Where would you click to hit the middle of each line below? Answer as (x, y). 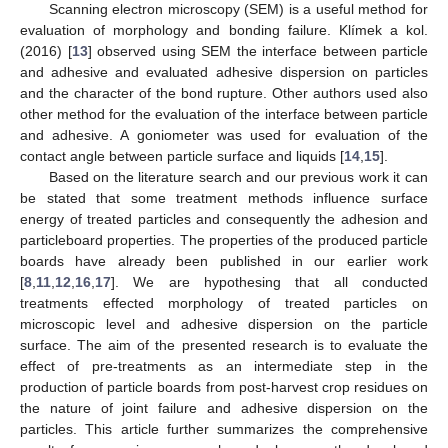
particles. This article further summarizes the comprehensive (224, 428)
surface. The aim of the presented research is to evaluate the (224, 344)
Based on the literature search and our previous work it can (238, 176)
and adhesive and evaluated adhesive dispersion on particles (224, 71)
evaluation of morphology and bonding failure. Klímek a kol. (224, 29)
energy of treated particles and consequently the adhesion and (224, 218)
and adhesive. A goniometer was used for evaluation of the (224, 134)
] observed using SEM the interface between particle (257, 50)
